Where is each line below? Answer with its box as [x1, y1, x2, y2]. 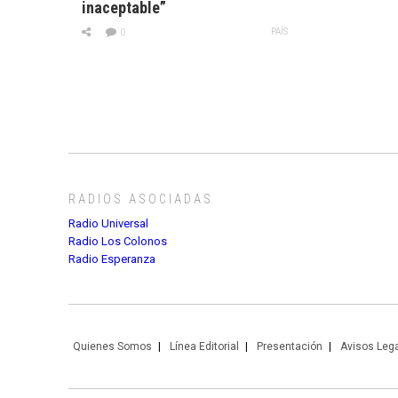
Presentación [257, 340, 322, 354]
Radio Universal [68, 217, 148, 231]
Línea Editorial [170, 340, 239, 354]
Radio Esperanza [68, 252, 155, 267]
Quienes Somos [73, 340, 152, 354]
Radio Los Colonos [68, 235, 167, 249]
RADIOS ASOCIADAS [68, 192, 213, 207]
